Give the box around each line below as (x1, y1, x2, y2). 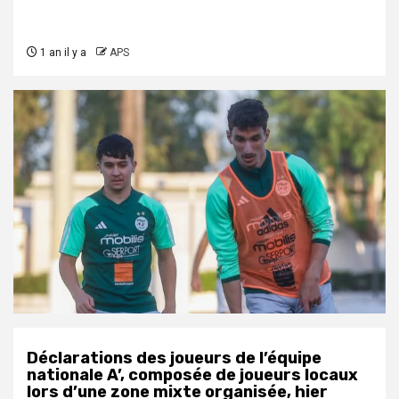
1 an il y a (37, 46, 86, 60)
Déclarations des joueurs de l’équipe (27, 348, 322, 369)
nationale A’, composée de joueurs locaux (27, 365, 358, 386)
